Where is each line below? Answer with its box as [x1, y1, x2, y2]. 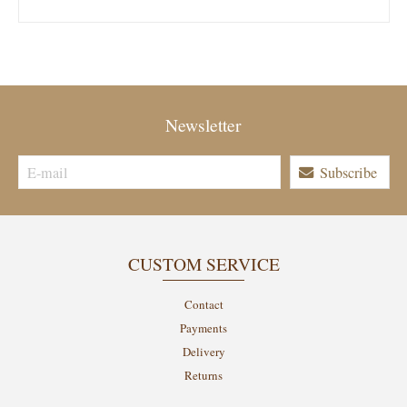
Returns [184, 366, 223, 383]
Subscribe [320, 162, 378, 183]
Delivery [182, 342, 225, 360]
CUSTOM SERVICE [127, 251, 280, 275]
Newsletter [165, 112, 242, 136]
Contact [184, 295, 223, 313]
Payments [180, 319, 227, 336]
